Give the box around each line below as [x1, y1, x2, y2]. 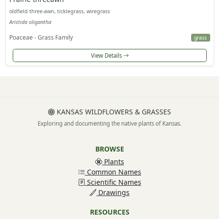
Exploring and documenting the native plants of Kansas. [38, 120, 181, 128]
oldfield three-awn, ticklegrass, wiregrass [9, 8, 110, 15]
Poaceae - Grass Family [9, 33, 73, 42]
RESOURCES [89, 207, 130, 217]
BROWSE [95, 144, 124, 154]
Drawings [96, 188, 130, 197]
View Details [90, 52, 123, 59]
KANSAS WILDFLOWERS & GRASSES [55, 107, 171, 117]
